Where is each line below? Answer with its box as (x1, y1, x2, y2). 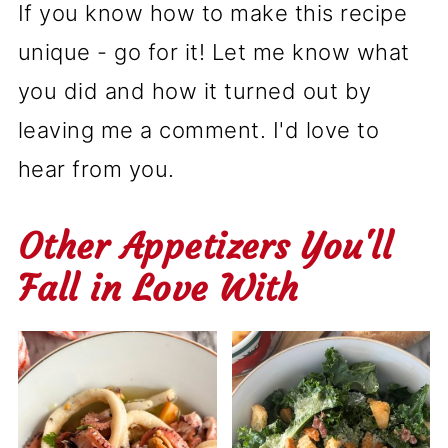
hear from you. (17, 155, 175, 182)
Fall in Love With (17, 265, 299, 311)
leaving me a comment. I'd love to (17, 116, 380, 143)
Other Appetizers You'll (17, 223, 393, 269)
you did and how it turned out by (17, 77, 372, 104)
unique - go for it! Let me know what (17, 38, 410, 65)
